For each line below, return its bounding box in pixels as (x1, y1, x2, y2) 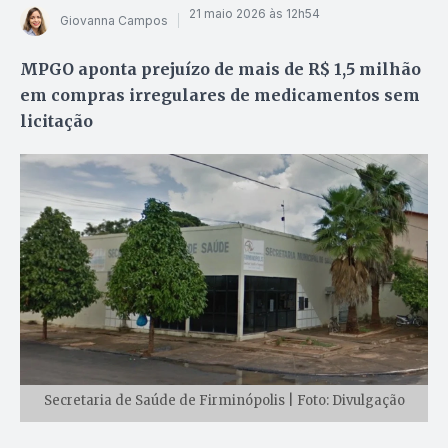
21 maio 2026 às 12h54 (189, 6, 320, 22)
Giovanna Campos (60, 13, 168, 29)
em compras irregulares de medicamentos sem (20, 84, 420, 105)
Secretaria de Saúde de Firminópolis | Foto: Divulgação (43, 391, 405, 409)
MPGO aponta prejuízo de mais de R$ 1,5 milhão (20, 58, 421, 79)
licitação (20, 110, 93, 131)
